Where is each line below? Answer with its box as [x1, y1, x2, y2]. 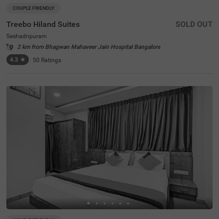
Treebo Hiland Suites [6, 20, 80, 29]
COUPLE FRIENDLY [13, 5, 54, 11]
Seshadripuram [6, 33, 47, 40]
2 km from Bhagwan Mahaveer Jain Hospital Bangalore [17, 44, 160, 51]
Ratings [41, 57, 61, 64]
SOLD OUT [175, 20, 213, 29]
